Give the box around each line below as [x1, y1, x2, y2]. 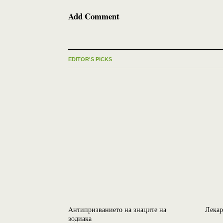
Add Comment [68, 10, 119, 22]
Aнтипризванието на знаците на [68, 205, 166, 214]
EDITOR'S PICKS [68, 56, 112, 62]
